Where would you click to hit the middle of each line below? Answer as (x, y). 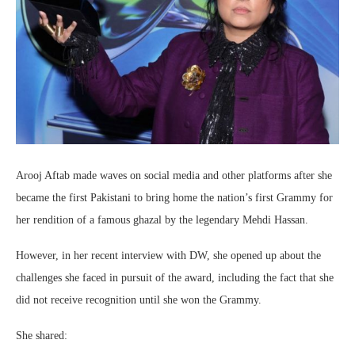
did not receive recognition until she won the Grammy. (139, 300)
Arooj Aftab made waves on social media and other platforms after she (174, 176)
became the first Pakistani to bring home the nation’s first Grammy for (174, 198)
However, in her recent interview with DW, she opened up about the (168, 256)
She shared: (42, 336)
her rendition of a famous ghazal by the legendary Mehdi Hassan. (162, 220)
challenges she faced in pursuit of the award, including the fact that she (175, 278)
